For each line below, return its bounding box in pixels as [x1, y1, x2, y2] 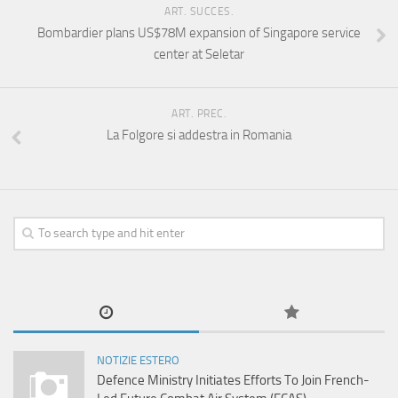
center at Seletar [154, 46, 244, 63]
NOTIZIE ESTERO [97, 354, 179, 368]
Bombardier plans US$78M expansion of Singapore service [37, 25, 361, 42]
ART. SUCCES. [164, 5, 234, 19]
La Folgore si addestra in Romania [107, 127, 291, 144]
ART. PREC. [171, 107, 227, 121]
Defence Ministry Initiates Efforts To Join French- [97, 372, 370, 389]
